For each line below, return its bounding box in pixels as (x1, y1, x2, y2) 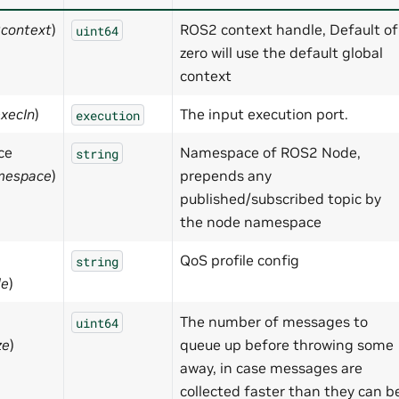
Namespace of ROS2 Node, (180, 143, 361, 162)
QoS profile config (180, 251, 299, 270)
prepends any (180, 167, 272, 185)
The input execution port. (180, 105, 348, 124)
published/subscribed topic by (180, 190, 381, 208)
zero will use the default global (180, 44, 383, 62)
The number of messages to (180, 313, 368, 331)
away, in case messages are (180, 359, 362, 378)
